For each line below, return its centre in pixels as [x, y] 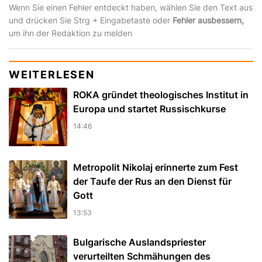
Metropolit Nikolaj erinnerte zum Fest [156, 168]
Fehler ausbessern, [208, 20]
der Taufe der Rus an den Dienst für [152, 182]
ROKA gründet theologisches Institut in [161, 95]
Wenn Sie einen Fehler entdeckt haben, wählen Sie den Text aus [131, 8]
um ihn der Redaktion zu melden [70, 33]
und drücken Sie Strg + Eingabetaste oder [91, 20]
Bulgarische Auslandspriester [139, 242]
